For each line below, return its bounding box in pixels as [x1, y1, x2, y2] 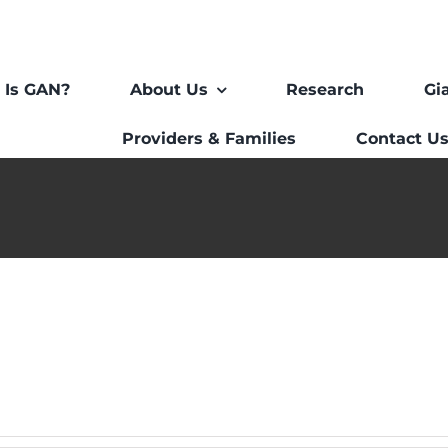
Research [286, 80, 365, 99]
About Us [130, 80, 209, 99]
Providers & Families [122, 129, 297, 148]
